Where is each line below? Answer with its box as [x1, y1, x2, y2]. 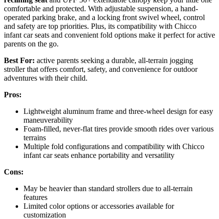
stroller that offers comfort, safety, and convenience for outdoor [4, 65, 197, 73]
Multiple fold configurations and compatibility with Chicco [23, 142, 204, 151]
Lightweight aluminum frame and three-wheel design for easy [23, 107, 213, 115]
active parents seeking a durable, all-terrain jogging [35, 56, 193, 65]
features [23, 193, 47, 201]
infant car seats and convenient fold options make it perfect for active [4, 30, 215, 39]
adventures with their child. [4, 73, 88, 82]
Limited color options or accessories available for [23, 201, 174, 210]
